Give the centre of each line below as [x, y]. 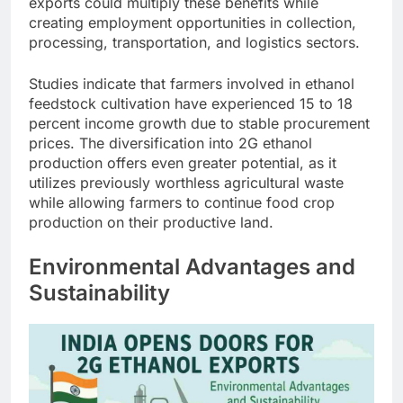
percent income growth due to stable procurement [199, 123]
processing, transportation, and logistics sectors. [194, 42]
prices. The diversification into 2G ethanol [170, 143]
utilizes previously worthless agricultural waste [186, 182]
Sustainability [99, 292]
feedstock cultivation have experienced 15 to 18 [191, 103]
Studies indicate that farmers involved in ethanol [192, 83]
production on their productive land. [151, 222]
